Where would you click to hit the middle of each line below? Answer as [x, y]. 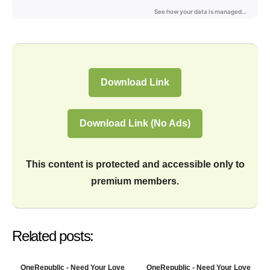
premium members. [135, 181]
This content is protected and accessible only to [135, 164]
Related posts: [53, 236]
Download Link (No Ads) [135, 123]
